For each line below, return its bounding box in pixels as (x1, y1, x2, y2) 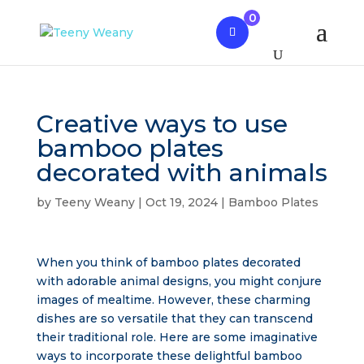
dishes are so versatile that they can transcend (36, 311, 313, 326)
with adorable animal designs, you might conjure (36, 274, 322, 288)
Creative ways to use (36, 109, 288, 139)
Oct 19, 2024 (145, 195, 218, 210)
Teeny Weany (54, 195, 135, 210)
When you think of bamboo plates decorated (36, 255, 301, 270)
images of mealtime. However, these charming (36, 292, 310, 307)
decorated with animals (36, 158, 327, 188)
